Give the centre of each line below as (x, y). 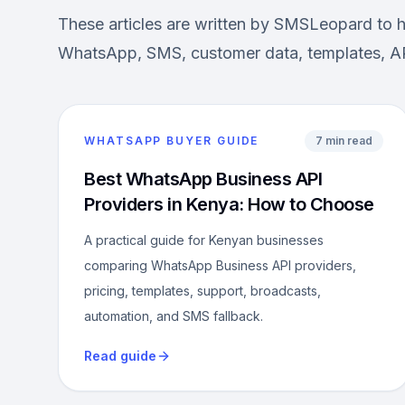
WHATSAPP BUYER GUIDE (172, 141)
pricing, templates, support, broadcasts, (202, 291)
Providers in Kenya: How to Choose (229, 204)
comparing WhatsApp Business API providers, (220, 265)
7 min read (344, 141)
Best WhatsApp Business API (203, 179)
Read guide (120, 356)
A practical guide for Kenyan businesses (204, 240)
